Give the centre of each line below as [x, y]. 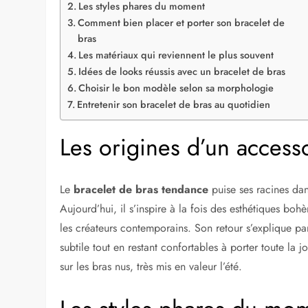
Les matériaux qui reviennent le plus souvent [176, 55]
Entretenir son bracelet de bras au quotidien [174, 104]
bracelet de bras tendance [141, 190]
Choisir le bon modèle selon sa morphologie [176, 88]
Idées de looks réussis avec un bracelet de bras [182, 71]
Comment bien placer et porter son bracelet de [181, 22]
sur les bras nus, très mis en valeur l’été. [151, 267]
